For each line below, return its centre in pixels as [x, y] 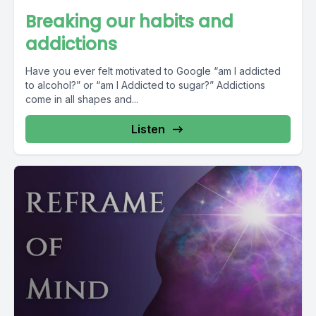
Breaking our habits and [129, 22]
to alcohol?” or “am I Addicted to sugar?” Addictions [121, 85]
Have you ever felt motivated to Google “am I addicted [153, 71]
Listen [148, 129]
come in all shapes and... [82, 99]
